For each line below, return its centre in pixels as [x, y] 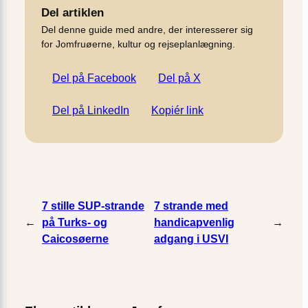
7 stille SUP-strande [93, 206]
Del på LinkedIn [91, 110]
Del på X [179, 78]
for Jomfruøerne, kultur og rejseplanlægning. [138, 44]
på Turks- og [75, 222]
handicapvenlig [194, 222]
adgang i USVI [191, 239]
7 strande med [191, 206]
